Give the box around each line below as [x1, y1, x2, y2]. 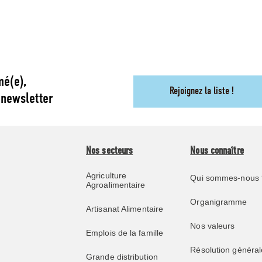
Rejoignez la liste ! [169, 85, 234, 97]
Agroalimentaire [86, 180, 146, 190]
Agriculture [86, 171, 127, 181]
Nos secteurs [86, 146, 133, 157]
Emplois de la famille [86, 228, 164, 238]
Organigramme [190, 197, 247, 207]
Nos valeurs [190, 221, 235, 231]
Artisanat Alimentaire [86, 204, 164, 214]
